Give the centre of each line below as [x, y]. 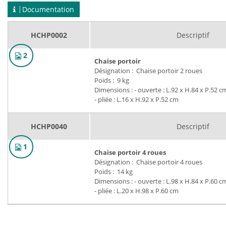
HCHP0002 [49, 35]
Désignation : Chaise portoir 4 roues [149, 162]
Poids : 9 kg [112, 80]
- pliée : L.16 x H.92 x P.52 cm [137, 99]
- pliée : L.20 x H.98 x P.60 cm [137, 191]
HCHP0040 [49, 126]
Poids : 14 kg [114, 172]
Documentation [47, 9]
